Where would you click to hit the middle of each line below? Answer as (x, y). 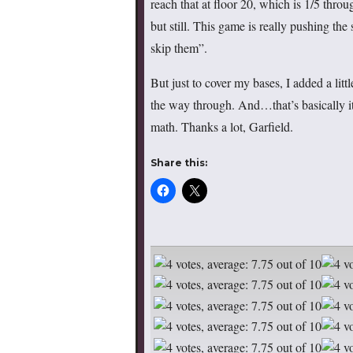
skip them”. (179, 47)
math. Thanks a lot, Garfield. (222, 126)
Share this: (179, 162)
